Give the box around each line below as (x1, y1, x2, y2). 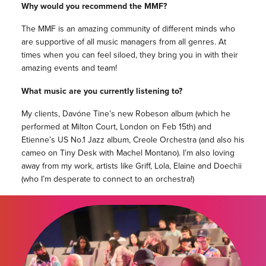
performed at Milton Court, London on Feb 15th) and (21, 120, 211, 133)
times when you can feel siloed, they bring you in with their (21, 48, 238, 61)
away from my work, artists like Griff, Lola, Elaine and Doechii (21, 159, 242, 172)
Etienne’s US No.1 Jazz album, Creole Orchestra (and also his (21, 133, 245, 146)
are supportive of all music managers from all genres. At (21, 35, 226, 48)
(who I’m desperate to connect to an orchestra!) (21, 172, 194, 185)
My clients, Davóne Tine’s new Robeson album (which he (21, 107, 230, 120)
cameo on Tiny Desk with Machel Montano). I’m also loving (21, 146, 235, 159)
